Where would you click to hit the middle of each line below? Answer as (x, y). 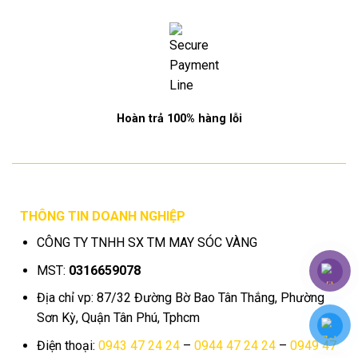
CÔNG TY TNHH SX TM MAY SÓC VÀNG (147, 243)
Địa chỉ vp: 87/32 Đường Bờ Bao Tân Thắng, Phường (180, 298)
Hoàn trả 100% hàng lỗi (179, 118)
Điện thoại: (67, 345)
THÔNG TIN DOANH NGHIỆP (102, 217)
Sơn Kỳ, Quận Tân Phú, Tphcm (118, 318)
